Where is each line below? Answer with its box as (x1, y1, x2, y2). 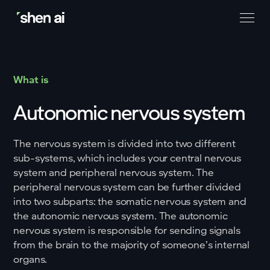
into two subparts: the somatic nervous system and (13, 195, 246, 207)
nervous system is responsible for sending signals (13, 224, 240, 236)
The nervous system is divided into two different (13, 137, 236, 149)
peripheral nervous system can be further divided (13, 180, 241, 193)
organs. (13, 253, 48, 265)
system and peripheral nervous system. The (13, 166, 214, 178)
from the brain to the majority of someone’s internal (13, 238, 250, 251)
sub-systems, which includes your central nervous (13, 151, 241, 164)
